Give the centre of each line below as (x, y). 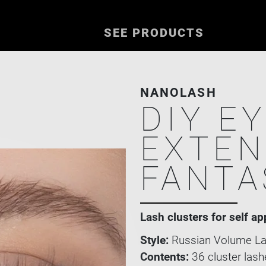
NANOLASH (178, 93)
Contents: (164, 257)
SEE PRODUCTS (154, 33)
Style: (154, 240)
